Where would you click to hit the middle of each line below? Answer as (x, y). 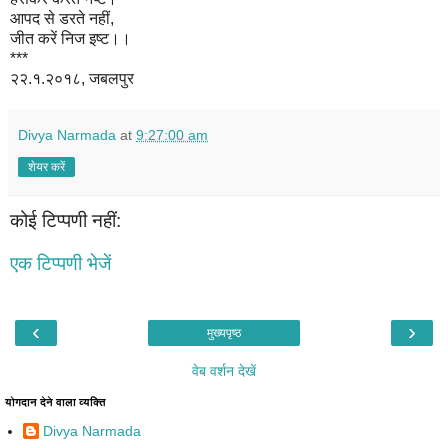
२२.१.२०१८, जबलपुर (72, 78)
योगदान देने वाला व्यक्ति (55, 401)
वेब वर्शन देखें (224, 370)
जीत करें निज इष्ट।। (70, 38)
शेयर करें (46, 166)
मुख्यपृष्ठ (224, 332)
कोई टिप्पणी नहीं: (65, 220)
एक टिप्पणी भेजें (60, 264)
